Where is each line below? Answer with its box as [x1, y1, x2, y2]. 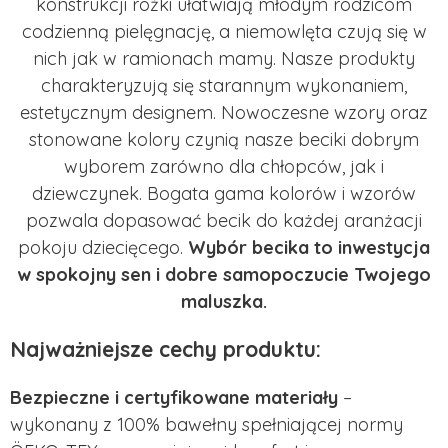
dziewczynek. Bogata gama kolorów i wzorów [32, 181, 416, 205]
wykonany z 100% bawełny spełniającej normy [10, 412, 403, 436]
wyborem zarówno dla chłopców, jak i [64, 154, 384, 178]
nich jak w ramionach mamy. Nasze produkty [33, 46, 415, 70]
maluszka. [181, 289, 267, 313]
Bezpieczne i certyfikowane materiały [10, 385, 338, 409]
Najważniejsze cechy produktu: [10, 335, 321, 362]
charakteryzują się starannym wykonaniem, [41, 73, 407, 97]
